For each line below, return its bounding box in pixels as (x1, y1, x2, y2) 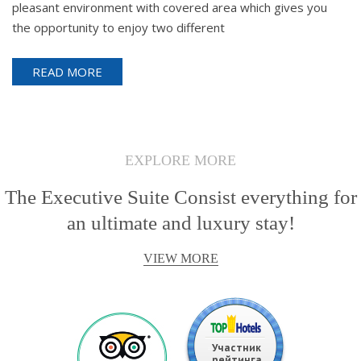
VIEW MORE (143, 251, 218, 265)
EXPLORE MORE (125, 151, 236, 168)
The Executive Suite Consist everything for (4, 185, 357, 208)
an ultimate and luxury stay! (66, 211, 295, 234)
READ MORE (32, 63, 102, 80)
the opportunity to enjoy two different (12, 19, 225, 35)
